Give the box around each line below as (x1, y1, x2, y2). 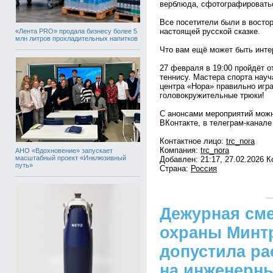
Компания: (160, 146, 200, 155)
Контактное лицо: (160, 136, 226, 146)
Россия (191, 164, 217, 173)
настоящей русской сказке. (160, 27, 260, 36)
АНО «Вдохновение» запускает (15, 146, 113, 154)
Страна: (160, 164, 191, 173)
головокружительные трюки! (160, 91, 264, 100)
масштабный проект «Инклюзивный (15, 154, 126, 161)
